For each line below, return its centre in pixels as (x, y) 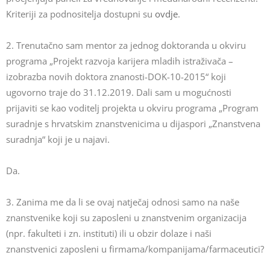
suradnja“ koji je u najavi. (58, 139)
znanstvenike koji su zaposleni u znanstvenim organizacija (126, 218)
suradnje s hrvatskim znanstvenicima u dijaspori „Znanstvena (133, 124)
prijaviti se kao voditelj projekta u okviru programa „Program (132, 108)
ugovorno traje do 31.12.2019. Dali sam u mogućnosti (119, 92)
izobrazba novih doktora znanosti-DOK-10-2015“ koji (116, 77)
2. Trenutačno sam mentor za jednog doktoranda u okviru (126, 45)
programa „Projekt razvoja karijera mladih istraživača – (120, 61)
